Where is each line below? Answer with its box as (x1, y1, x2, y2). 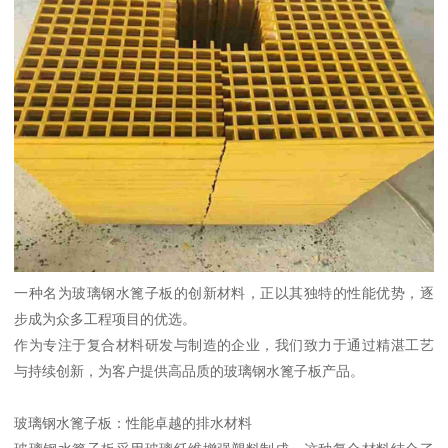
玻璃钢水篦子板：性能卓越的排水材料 (14, 414, 253, 431)
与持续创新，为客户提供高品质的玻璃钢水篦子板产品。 (14, 362, 365, 379)
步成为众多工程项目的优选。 (14, 310, 197, 327)
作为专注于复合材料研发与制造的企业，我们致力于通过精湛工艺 (14, 336, 434, 353)
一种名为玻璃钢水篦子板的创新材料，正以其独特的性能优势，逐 (14, 284, 434, 301)
